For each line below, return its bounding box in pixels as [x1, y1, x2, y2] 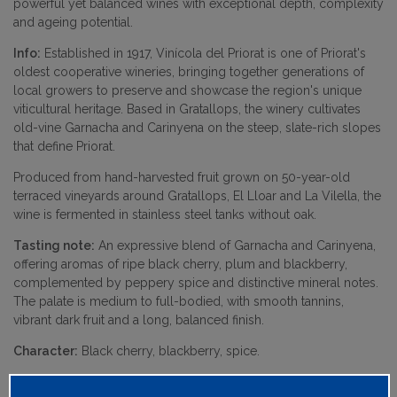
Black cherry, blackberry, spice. [78, 344, 260, 358]
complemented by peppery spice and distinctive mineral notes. [13, 276, 378, 290]
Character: [13, 344, 78, 358]
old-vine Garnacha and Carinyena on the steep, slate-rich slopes [13, 121, 381, 135]
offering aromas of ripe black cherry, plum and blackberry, [13, 257, 347, 271]
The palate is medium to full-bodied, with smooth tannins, [13, 294, 344, 308]
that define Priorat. [13, 139, 115, 153]
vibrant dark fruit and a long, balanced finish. [13, 313, 264, 327]
